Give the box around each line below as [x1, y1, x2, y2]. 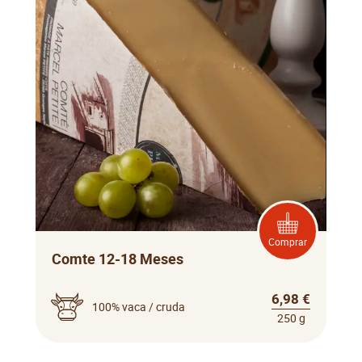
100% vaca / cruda [92, 299, 185, 315]
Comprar [268, 234, 307, 248]
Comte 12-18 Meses [52, 249, 183, 269]
